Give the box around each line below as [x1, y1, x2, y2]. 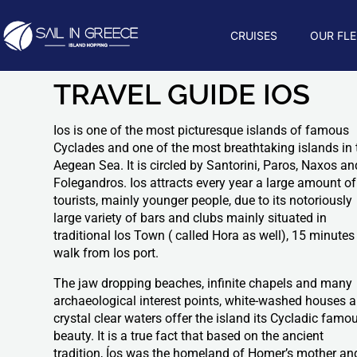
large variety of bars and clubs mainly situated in [53, 210, 328, 226]
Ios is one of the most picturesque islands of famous [53, 123, 350, 138]
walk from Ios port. [53, 245, 159, 261]
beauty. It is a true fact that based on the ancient [53, 328, 324, 343]
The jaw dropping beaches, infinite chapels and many [53, 276, 353, 291]
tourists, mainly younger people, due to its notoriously [53, 193, 353, 208]
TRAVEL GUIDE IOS [53, 72, 311, 112]
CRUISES [229, 29, 277, 42]
